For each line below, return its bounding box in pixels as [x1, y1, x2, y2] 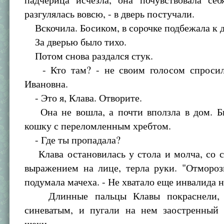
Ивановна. [24, 77, 68, 90]
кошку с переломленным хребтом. [24, 119, 171, 132]
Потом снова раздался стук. [24, 49, 153, 62]
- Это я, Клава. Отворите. [24, 91, 142, 104]
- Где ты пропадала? [24, 133, 121, 146]
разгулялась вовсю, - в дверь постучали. [24, 7, 195, 20]
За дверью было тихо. [24, 35, 127, 48]
